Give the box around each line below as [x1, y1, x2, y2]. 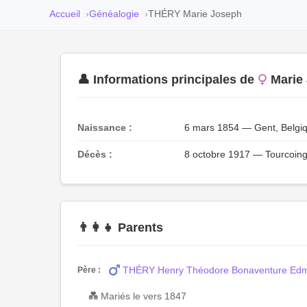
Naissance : [77, 122, 132, 133]
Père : [77, 265, 101, 275]
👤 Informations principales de [77, 73, 254, 86]
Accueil [49, 8, 80, 19]
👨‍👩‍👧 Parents [77, 221, 163, 234]
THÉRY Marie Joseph [148, 8, 242, 19]
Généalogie [89, 8, 139, 19]
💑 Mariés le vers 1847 [88, 291, 186, 302]
